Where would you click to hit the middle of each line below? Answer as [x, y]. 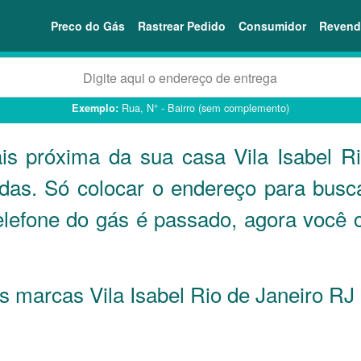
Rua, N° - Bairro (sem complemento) [204, 108]
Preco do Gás [88, 25]
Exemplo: [95, 108]
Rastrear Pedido [182, 25]
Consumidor [272, 25]
